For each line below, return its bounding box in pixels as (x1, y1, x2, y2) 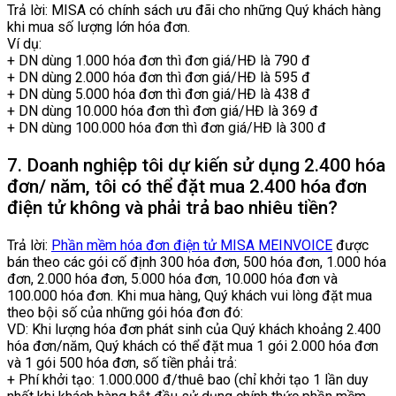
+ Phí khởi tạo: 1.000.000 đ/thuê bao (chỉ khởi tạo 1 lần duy (7, 371, 369, 389)
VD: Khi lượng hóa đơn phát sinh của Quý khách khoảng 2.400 (7, 321, 381, 339)
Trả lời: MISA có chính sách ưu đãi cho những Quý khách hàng (7, 2, 381, 19)
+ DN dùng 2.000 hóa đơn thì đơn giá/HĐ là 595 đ (7, 69, 310, 87)
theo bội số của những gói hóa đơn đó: (7, 304, 243, 322)
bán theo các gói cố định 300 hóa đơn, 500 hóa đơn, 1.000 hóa (7, 254, 386, 271)
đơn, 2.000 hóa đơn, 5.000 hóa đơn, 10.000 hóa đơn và (7, 270, 338, 288)
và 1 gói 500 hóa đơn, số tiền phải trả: (7, 354, 237, 372)
